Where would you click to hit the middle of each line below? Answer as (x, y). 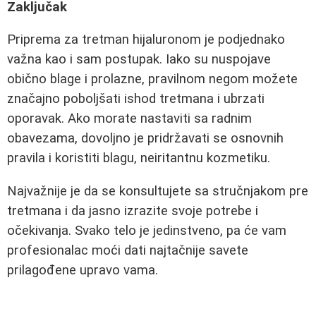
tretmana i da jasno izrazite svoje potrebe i (133, 211)
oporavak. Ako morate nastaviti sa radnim (129, 119)
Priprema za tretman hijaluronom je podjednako (146, 40)
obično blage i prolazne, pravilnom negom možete (152, 79)
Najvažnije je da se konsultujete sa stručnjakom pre (158, 191)
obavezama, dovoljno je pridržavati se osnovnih (145, 139)
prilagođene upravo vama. (83, 270)
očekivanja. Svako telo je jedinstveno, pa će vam (147, 230)
